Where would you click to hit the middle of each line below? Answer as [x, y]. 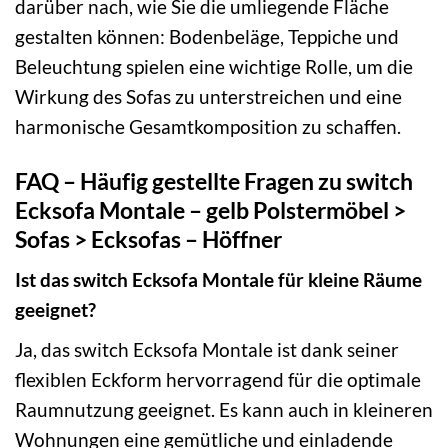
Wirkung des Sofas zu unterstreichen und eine [208, 96]
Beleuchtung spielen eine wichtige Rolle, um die [214, 66]
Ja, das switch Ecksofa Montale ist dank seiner [207, 349]
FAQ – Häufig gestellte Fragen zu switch [214, 180]
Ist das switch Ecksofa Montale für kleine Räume [218, 280]
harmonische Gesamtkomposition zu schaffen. [208, 126]
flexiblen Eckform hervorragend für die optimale [218, 379]
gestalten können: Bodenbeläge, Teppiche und [207, 36]
